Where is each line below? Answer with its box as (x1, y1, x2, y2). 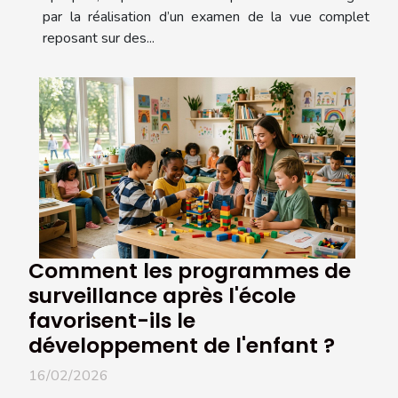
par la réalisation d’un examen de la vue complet (43, 7, 370, 28)
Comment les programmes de (28, 255, 351, 285)
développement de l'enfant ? (28, 330, 335, 360)
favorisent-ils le (28, 305, 195, 335)
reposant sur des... (43, 28, 155, 49)
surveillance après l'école (28, 280, 296, 310)
